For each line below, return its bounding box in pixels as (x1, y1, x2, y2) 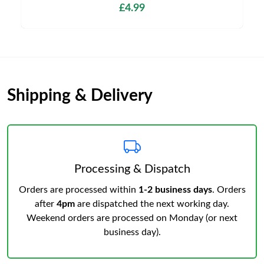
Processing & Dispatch (74, 163, 190, 175)
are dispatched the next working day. (75, 199, 229, 209)
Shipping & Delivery (7, 87, 153, 104)
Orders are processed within (18, 185, 138, 194)
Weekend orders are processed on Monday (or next (27, 213, 237, 223)
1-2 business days (138, 185, 212, 194)
